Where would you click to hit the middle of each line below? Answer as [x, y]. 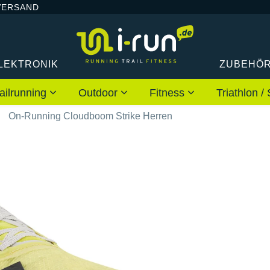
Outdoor [99, 93]
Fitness [168, 93]
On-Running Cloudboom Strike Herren [90, 116]
